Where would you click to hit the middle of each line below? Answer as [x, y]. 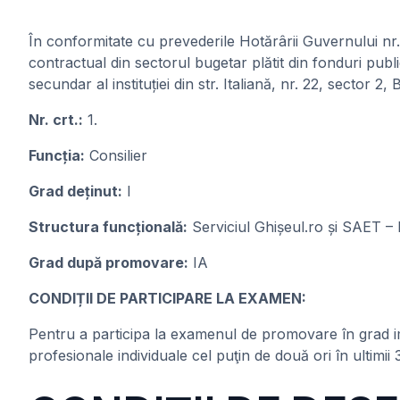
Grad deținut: [75, 191]
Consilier [116, 155]
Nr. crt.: [56, 120]
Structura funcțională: [108, 227]
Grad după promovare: [108, 262]
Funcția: [57, 155]
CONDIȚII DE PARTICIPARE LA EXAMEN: [167, 298]
